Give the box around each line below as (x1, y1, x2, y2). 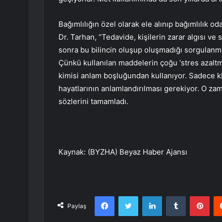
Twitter (138, 191, 160, 200)
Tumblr (185, 191, 206, 200)
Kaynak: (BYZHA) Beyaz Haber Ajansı (58, 147, 187, 157)
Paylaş (67, 202, 86, 210)
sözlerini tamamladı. (58, 96, 128, 106)
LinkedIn (162, 191, 187, 200)
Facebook (114, 191, 144, 200)
